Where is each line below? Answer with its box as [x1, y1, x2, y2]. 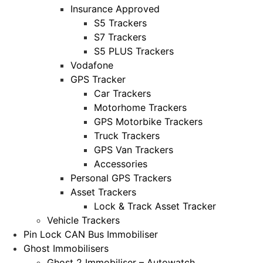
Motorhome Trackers [94, 101, 187, 113]
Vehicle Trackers [47, 214, 120, 226]
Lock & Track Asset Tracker [94, 200, 216, 212]
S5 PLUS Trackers [94, 45, 174, 57]
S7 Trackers [94, 31, 146, 43]
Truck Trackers [94, 129, 160, 141]
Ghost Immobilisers [23, 242, 109, 254]
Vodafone [70, 59, 113, 71]
